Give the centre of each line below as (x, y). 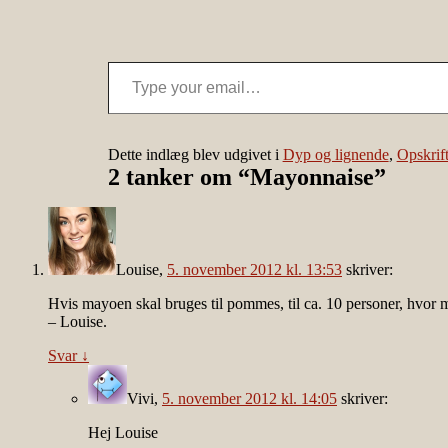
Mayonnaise (311, 177)
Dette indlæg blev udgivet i (195, 155)
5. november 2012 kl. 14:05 (249, 399)
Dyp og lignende (335, 155)
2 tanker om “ (178, 177)
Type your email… (131, 61)
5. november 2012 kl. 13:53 (254, 270)
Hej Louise (123, 433)
